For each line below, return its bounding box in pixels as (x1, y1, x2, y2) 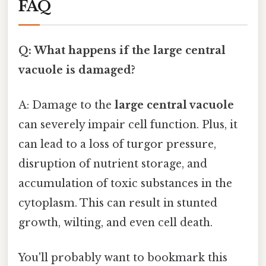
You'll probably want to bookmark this (18, 251, 227, 265)
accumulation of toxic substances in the (18, 177, 232, 191)
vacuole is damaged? (18, 63, 135, 77)
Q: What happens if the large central (18, 43, 226, 57)
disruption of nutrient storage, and (18, 157, 207, 171)
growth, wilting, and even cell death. (18, 216, 213, 230)
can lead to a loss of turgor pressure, (18, 138, 216, 151)
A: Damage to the (18, 99, 115, 112)
